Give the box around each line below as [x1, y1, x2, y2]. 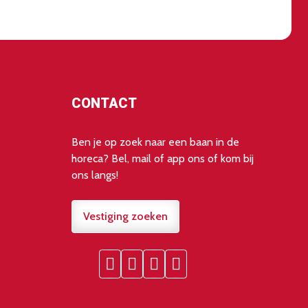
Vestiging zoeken [83, 210, 168, 223]
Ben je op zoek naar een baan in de [71, 135, 239, 149]
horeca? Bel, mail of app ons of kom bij [71, 152, 254, 166]
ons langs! [71, 168, 118, 182]
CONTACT [71, 95, 137, 112]
